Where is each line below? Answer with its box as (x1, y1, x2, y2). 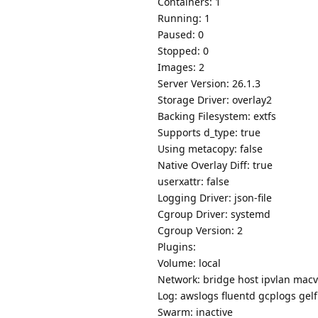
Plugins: (158, 240, 196, 254)
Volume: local (158, 256, 221, 270)
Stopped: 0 (158, 44, 209, 58)
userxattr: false (158, 175, 229, 189)
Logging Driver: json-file (158, 191, 272, 205)
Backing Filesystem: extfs (158, 109, 276, 124)
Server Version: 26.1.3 (158, 77, 261, 91)
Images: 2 (158, 60, 204, 75)
